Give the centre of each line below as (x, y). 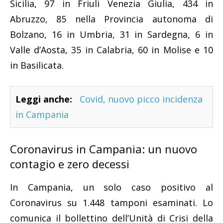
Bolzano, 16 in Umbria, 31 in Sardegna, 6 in (111, 34)
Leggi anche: (44, 99)
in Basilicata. (37, 65)
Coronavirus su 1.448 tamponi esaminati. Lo (111, 202)
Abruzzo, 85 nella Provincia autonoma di (111, 19)
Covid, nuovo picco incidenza (141, 99)
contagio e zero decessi (70, 164)
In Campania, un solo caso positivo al (111, 187)
